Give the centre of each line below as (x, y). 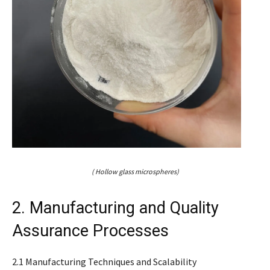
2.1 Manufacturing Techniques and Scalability (104, 261)
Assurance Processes (90, 231)
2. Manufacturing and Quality (115, 208)
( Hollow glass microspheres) (135, 171)
